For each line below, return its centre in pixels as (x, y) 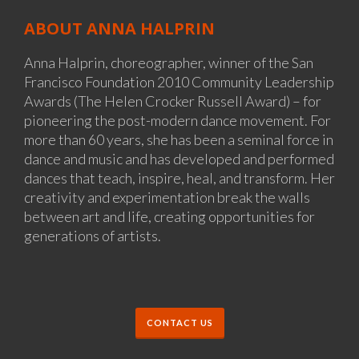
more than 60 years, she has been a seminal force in (179, 140)
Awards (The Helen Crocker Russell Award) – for (173, 101)
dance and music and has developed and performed (179, 159)
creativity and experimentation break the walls (167, 198)
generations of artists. (93, 236)
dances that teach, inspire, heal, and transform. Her (179, 178)
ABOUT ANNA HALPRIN (119, 29)
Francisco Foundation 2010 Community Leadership (179, 82)
